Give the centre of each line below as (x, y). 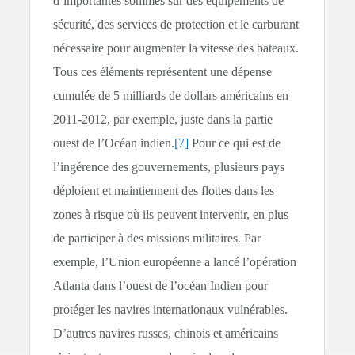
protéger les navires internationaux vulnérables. (171, 310)
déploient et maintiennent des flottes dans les (164, 191)
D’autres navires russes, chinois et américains (166, 334)
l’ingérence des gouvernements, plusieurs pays (169, 167)
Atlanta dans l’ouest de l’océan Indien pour (161, 286)
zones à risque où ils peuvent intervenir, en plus (171, 215)
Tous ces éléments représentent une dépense (163, 72)
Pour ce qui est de (235, 143)
